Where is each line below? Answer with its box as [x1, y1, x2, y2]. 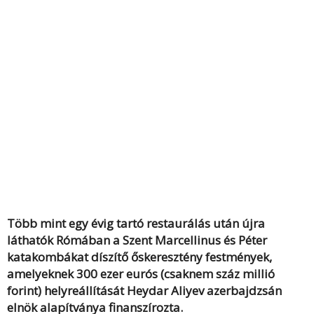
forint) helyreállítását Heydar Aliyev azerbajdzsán [7, 282, 282, 299]
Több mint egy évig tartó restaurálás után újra [7, 215, 265, 231]
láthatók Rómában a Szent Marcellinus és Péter [7, 232, 267, 248]
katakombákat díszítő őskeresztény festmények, [7, 249, 272, 265]
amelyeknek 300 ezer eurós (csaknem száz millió [7, 266, 275, 282]
